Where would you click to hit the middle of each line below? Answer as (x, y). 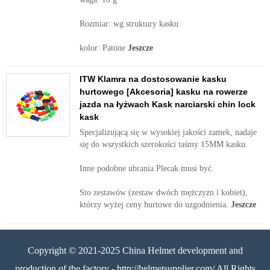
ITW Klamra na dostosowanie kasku (153, 79)
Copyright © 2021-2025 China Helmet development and (135, 250)
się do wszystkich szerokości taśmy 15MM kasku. (164, 144)
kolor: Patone (104, 48)
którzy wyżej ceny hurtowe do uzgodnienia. (155, 205)
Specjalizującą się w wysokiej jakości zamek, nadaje (168, 132)
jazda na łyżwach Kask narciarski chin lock (168, 104)
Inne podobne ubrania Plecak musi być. (147, 168)
